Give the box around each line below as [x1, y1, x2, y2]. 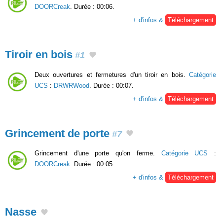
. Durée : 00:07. [89, 81, 134, 89]
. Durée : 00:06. [70, 2, 114, 10]
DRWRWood [54, 81, 89, 89]
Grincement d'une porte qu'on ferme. [35, 149, 161, 157]
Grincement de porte [5, 127, 110, 140]
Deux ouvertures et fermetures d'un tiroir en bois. [35, 71, 189, 78]
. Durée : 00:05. [70, 160, 114, 168]
